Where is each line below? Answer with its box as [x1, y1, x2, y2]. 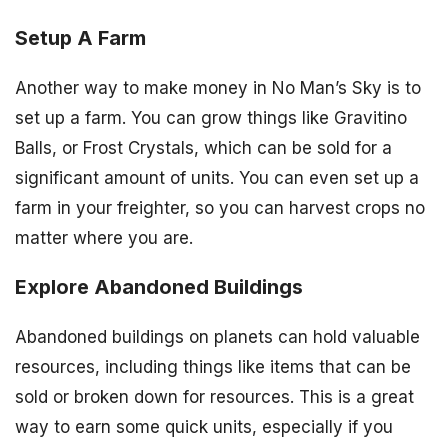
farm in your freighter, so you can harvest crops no [15, 197, 425, 218]
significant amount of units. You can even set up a [15, 167, 419, 188]
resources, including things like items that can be [15, 356, 411, 377]
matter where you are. [15, 227, 193, 248]
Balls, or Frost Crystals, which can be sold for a [15, 137, 392, 158]
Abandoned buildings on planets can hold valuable [15, 326, 420, 347]
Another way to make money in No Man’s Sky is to [15, 77, 421, 98]
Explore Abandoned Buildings [15, 274, 303, 299]
